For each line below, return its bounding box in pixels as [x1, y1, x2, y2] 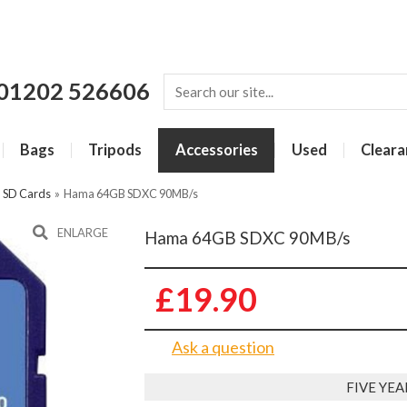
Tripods [88, 141, 142, 159]
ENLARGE [57, 225, 108, 240]
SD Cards [3, 186, 51, 201]
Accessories [175, 141, 258, 159]
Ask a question [172, 336, 274, 357]
